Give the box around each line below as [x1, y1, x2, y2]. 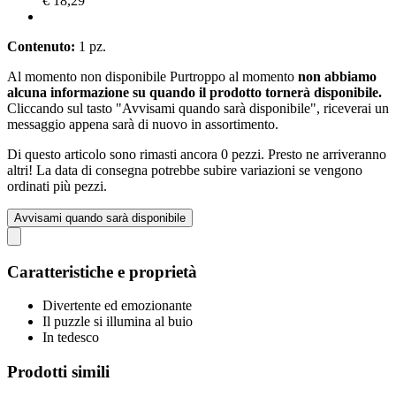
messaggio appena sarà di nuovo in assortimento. [7, 116, 278, 132]
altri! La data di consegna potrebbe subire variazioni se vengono [7, 162, 362, 178]
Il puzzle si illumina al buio [42, 314, 193, 330]
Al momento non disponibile [7, 68, 170, 84]
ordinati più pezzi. [7, 178, 107, 194]
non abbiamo [298, 68, 377, 84]
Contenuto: [7, 38, 75, 54]
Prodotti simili [7, 362, 110, 381]
